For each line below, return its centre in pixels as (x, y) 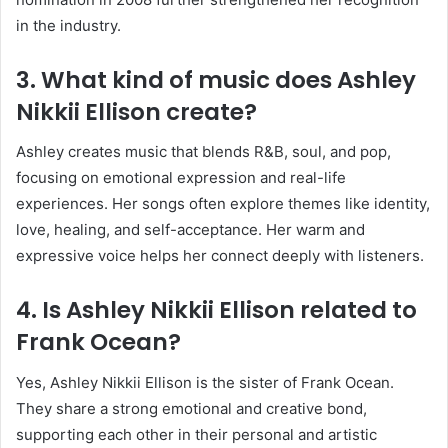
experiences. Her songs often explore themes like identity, (223, 204)
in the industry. (68, 25)
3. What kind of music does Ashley (216, 79)
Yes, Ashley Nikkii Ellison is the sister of (158, 382)
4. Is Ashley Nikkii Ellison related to (216, 310)
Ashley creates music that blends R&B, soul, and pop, (203, 152)
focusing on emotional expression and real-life (181, 178)
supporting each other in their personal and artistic (196, 434)
